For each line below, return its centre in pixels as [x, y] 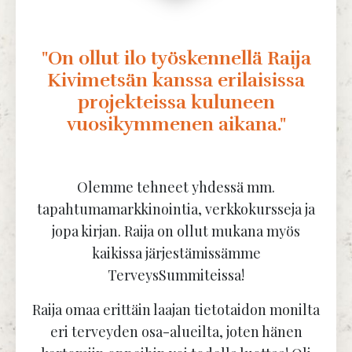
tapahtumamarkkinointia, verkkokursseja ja [176, 209]
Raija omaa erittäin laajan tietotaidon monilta [176, 310]
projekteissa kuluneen [176, 103]
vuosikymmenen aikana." [176, 125]
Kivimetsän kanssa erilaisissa [176, 81]
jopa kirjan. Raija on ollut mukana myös [176, 231]
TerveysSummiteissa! [176, 275]
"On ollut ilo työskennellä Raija [176, 59]
